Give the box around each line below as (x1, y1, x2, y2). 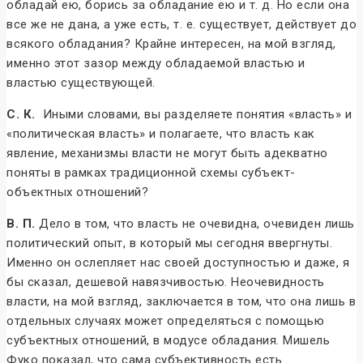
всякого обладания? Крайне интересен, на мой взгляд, (6, 36, 336, 52)
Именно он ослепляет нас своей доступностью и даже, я (6, 255, 349, 271)
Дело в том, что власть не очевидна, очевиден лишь (35, 216, 355, 232)
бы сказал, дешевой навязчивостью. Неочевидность (6, 275, 325, 290)
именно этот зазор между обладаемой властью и (6, 56, 305, 71)
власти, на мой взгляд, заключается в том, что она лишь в (6, 294, 356, 310)
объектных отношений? (6, 185, 148, 200)
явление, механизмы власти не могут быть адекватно (6, 146, 328, 161)
